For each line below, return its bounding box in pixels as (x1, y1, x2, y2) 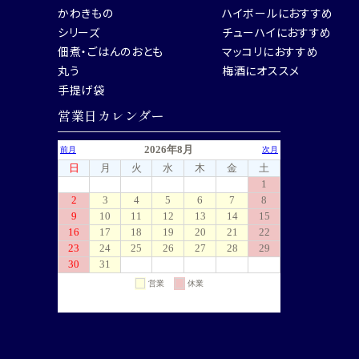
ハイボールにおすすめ (222, 4, 333, 21)
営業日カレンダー (58, 105, 165, 125)
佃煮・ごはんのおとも (58, 42, 163, 59)
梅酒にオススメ (222, 62, 300, 79)
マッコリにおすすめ (222, 42, 319, 59)
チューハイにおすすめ (222, 23, 332, 40)
